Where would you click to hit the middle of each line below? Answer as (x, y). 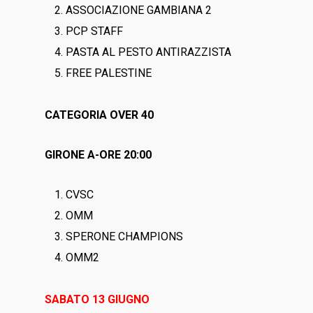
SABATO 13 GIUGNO (97, 299)
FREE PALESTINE (109, 73)
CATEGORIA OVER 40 (100, 115)
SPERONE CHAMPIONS (125, 236)
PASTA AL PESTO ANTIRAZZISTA (149, 52)
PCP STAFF (95, 31)
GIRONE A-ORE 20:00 (99, 155)
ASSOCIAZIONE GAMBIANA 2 (140, 10)
